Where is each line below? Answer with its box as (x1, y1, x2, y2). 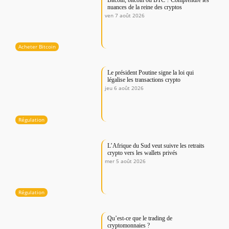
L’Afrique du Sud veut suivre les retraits (107, 142, 205, 149)
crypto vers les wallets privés (107, 149, 178, 156)
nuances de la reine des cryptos (107, 4, 182, 11)
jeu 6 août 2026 (105, 84, 144, 92)
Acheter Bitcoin (18, 43, 56, 51)
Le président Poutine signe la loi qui (107, 69, 194, 77)
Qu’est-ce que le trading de (107, 215, 173, 222)
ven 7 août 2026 (105, 12, 145, 19)
